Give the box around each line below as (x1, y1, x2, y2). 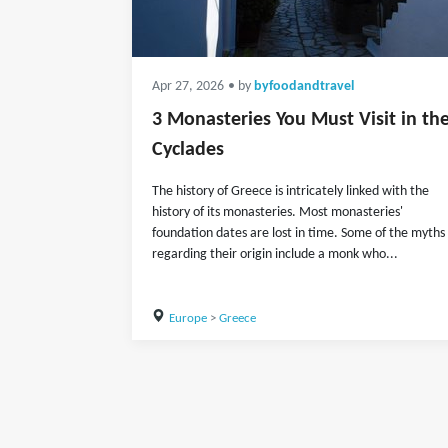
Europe (168, 312, 207, 325)
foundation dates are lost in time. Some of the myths (152, 226, 445, 241)
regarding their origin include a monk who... (152, 247, 398, 262)
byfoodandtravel (254, 80, 354, 93)
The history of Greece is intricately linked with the (152, 184, 429, 199)
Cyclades (152, 140, 224, 160)
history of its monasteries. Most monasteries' (152, 205, 403, 220)
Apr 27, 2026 (152, 80, 224, 93)
